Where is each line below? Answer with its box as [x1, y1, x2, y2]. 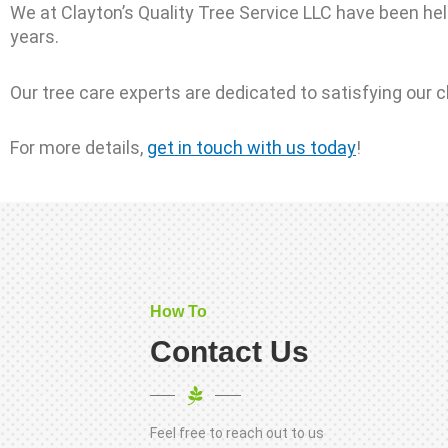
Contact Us [150, 334, 309, 368]
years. [10, 26, 59, 47]
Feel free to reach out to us [150, 424, 324, 441]
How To [150, 302, 207, 320]
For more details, [10, 137, 147, 158]
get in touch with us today [147, 137, 356, 158]
